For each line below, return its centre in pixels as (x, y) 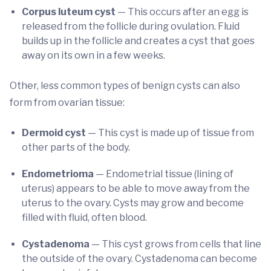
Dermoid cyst (55, 133)
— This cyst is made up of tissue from (171, 133)
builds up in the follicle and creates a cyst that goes (138, 41)
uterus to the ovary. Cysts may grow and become (133, 203)
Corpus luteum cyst (70, 12)
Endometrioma (59, 174)
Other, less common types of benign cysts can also (125, 86)
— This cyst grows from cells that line (176, 244)
